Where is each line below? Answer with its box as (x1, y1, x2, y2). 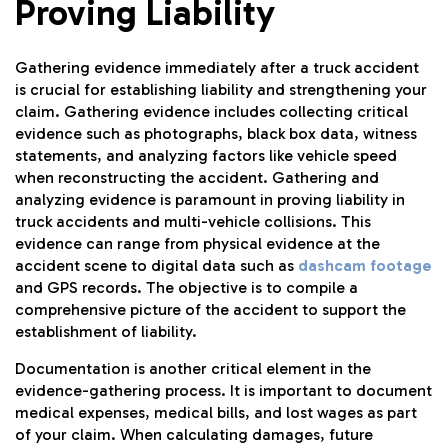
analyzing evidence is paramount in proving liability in (15, 190, 405, 210)
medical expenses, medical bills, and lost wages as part (15, 402, 417, 422)
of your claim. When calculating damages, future (15, 424, 373, 444)
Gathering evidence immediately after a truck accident (15, 58, 419, 78)
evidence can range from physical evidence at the (15, 234, 380, 254)
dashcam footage (294, 256, 432, 276)
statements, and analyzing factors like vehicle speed (15, 146, 397, 166)
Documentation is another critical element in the (15, 358, 371, 378)
